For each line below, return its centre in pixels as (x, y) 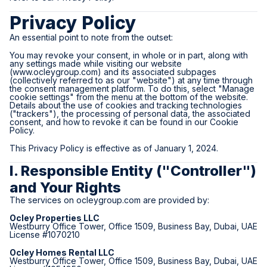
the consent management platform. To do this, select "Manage (132, 89)
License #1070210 (45, 235)
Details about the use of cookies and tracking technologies (126, 105)
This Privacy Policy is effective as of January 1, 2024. (114, 148)
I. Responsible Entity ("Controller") (133, 171)
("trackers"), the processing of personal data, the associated (130, 114)
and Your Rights (65, 187)
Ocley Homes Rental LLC (62, 252)
